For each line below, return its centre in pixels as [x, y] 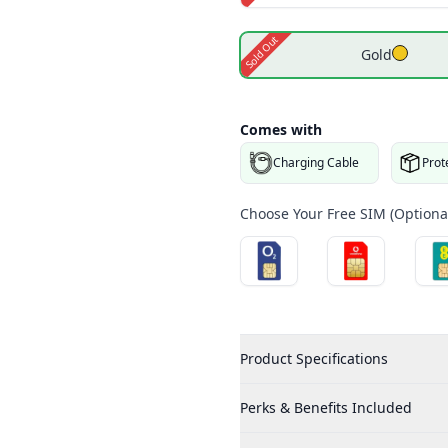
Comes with [281, 130]
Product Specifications [314, 359]
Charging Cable [316, 163]
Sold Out [262, 52]
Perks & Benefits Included [326, 408]
